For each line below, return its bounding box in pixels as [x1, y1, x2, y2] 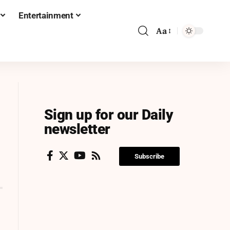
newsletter [44, 121, 110, 138]
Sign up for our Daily [44, 106, 174, 123]
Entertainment [18, 10, 73, 21]
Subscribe [134, 152, 164, 160]
